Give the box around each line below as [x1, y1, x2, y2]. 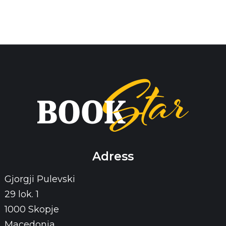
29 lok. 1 [5, 189, 39, 200]
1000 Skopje [5, 204, 59, 215]
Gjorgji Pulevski [5, 174, 75, 185]
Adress [92, 149, 134, 163]
